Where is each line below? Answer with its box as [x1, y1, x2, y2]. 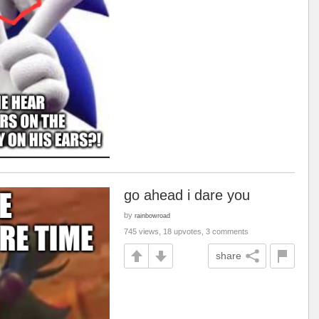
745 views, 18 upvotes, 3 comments [124, 227, 249, 236]
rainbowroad [135, 211, 170, 219]
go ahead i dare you [124, 187, 250, 203]
